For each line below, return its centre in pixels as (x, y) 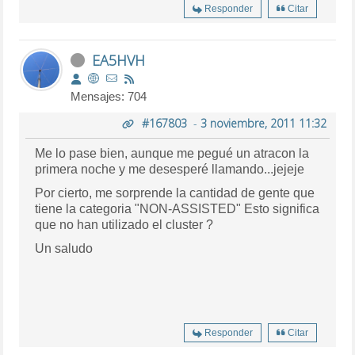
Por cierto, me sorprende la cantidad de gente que (175, 193)
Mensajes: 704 (109, 96)
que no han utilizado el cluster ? (124, 224)
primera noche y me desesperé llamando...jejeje (170, 169)
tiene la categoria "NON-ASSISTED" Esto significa (177, 208)
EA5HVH (119, 60)
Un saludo (64, 248)
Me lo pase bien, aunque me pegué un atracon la (172, 153)
